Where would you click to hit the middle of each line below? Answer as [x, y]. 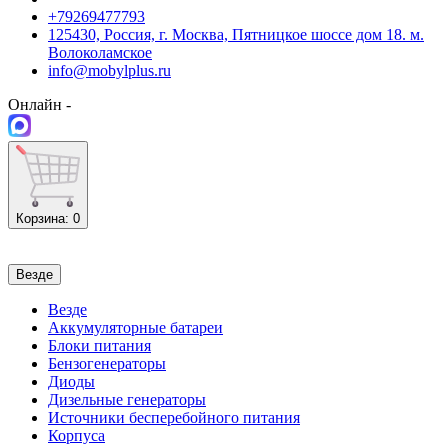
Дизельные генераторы [127, 399]
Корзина [40, 218]
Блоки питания [99, 345]
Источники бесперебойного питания [174, 417]
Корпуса [76, 435]
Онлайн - [39, 104]
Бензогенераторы [107, 363]
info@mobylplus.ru [109, 70]
